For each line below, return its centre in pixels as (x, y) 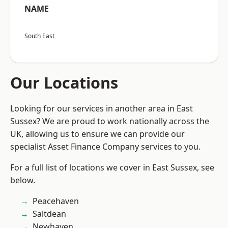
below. (23, 180)
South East (39, 36)
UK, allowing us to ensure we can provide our (97, 134)
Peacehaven (56, 201)
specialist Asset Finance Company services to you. (105, 147)
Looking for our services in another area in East (102, 109)
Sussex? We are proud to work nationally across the (110, 121)
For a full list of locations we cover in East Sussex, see (112, 168)
